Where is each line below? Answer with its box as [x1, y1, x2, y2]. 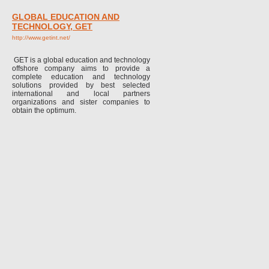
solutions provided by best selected [12, 81, 150, 89]
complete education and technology [12, 73, 150, 81]
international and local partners [12, 89, 150, 98]
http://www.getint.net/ [12, 34, 70, 41]
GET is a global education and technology [12, 56, 150, 64]
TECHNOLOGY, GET [12, 22, 92, 31]
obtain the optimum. [12, 106, 76, 115]
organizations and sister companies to [12, 98, 150, 106]
